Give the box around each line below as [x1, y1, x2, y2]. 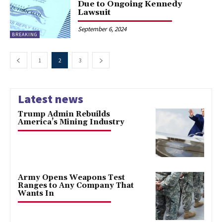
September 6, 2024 [78, 24, 127, 33]
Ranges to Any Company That [18, 180, 134, 190]
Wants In [18, 188, 54, 198]
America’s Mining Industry [18, 117, 124, 127]
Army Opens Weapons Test [18, 172, 125, 182]
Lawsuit [78, 7, 111, 17]
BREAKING [12, 31, 38, 38]
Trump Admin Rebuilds [18, 109, 110, 119]
